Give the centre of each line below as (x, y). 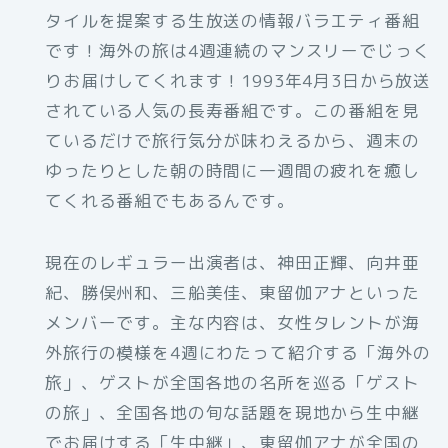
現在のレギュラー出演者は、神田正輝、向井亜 (232, 263)
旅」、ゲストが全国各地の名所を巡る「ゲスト (232, 383)
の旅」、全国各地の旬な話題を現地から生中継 (232, 413)
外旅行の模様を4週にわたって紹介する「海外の (238, 353)
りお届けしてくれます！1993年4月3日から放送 (238, 81)
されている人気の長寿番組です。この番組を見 (232, 111)
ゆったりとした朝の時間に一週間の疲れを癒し (232, 171)
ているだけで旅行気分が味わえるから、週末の (232, 141)
